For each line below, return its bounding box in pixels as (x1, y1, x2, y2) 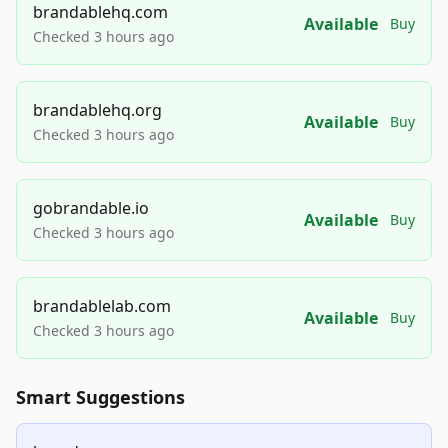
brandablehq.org (33, 99, 162, 122)
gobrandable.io (33, 197, 149, 220)
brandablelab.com (33, 295, 171, 318)
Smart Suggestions (16, 385, 185, 410)
